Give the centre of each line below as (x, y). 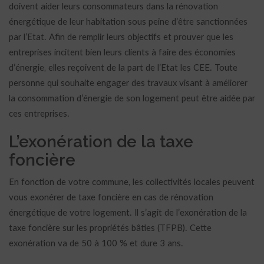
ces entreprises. (39, 114)
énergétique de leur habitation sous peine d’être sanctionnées (128, 22)
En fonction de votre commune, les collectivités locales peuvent (132, 182)
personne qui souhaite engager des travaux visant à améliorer (128, 83)
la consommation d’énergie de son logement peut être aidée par (132, 99)
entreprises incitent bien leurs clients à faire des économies (122, 53)
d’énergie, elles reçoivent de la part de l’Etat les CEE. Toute (123, 68)
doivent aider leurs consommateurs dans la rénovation (113, 7)
